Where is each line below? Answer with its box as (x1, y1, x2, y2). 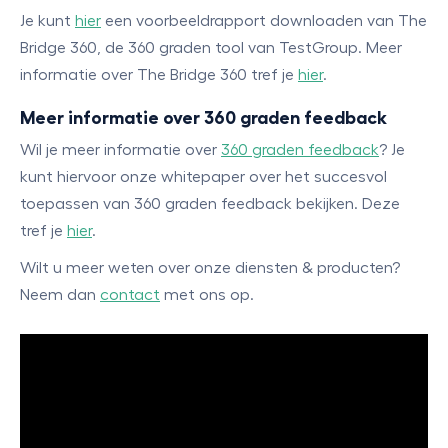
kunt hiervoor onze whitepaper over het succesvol (20, 169, 387, 185)
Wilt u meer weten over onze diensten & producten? (20, 260, 400, 276)
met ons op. (160, 287, 254, 303)
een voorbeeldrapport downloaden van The (101, 13, 427, 29)
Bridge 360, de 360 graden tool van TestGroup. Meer (20, 40, 402, 56)
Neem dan (20, 287, 100, 303)
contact (100, 287, 160, 303)
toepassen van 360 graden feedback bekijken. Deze (20, 196, 400, 212)
